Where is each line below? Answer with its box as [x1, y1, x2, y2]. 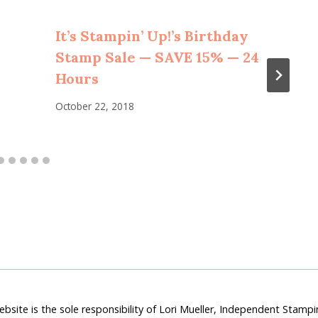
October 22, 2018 [55, 99, 134, 114]
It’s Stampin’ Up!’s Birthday [55, 26, 248, 45]
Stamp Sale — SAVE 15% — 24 [55, 48, 259, 66]
